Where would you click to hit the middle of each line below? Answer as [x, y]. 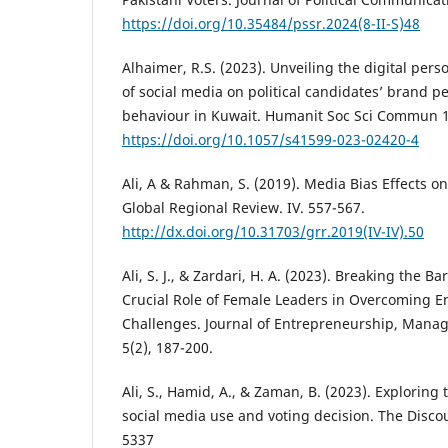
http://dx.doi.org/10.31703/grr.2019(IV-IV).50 [273, 231]
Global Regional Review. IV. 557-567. [243, 207]
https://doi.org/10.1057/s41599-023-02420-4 [270, 139]
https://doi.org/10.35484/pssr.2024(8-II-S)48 [271, 23]
